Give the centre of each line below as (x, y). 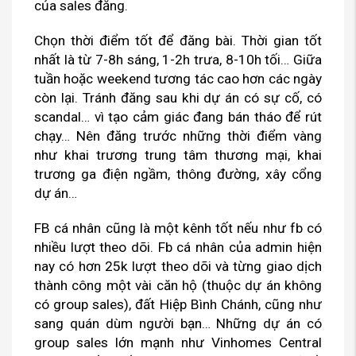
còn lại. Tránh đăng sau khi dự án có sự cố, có (178, 98)
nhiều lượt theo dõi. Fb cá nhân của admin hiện (178, 248)
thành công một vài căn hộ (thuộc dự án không (178, 286)
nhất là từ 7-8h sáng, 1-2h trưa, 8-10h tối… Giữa (178, 60)
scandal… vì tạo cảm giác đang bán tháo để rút (178, 117)
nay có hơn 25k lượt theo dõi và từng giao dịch (178, 267)
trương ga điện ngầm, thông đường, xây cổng (178, 174)
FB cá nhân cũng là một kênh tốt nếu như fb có (178, 228)
